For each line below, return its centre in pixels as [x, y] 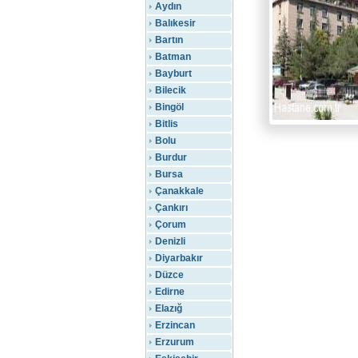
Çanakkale [179, 191]
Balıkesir [175, 23]
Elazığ [169, 308]
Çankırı [171, 208]
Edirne [170, 292]
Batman [173, 57]
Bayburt [173, 74]
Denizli [170, 241]
